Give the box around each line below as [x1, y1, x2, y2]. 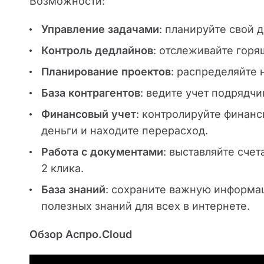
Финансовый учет [41, 108, 136, 120]
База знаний [41, 183, 105, 196]
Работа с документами [41, 146, 163, 158]
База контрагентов [41, 87, 140, 99]
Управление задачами [41, 23, 159, 35]
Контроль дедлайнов [41, 44, 153, 57]
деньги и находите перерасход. [41, 124, 208, 137]
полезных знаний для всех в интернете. [41, 200, 250, 212]
